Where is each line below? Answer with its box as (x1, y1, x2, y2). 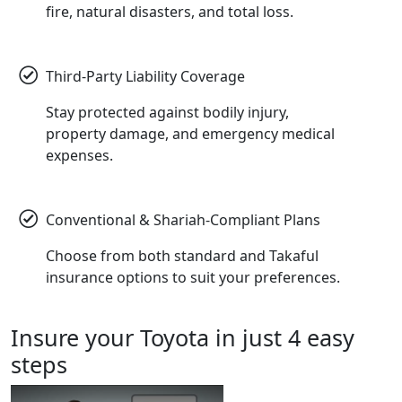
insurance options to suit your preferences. (46, 267, 340, 287)
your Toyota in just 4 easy (79, 322, 354, 353)
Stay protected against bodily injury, (46, 102, 289, 122)
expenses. (46, 145, 113, 165)
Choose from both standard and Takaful (46, 246, 319, 266)
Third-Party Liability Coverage (46, 66, 245, 86)
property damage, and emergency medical (46, 124, 335, 144)
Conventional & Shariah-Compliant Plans (46, 210, 320, 230)
